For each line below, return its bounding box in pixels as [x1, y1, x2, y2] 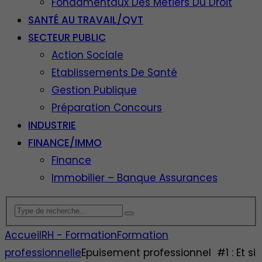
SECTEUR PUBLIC [28, 30, 106, 44]
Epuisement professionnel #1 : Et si [81, 245, 256, 260]
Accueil [5, 227, 42, 242]
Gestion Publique [51, 83, 137, 97]
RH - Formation [42, 227, 117, 242]
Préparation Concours [51, 101, 162, 115]
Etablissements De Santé [51, 65, 177, 80]
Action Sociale [51, 48, 123, 62]
